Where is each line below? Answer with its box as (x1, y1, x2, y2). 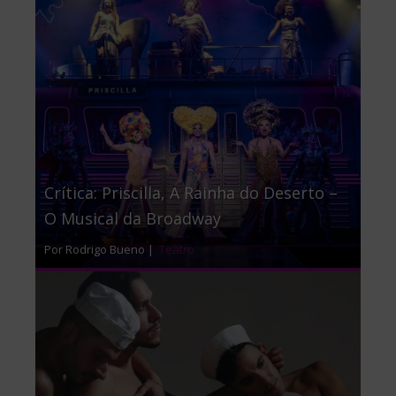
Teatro (156, 240, 194, 257)
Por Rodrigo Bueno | (44, 240, 156, 257)
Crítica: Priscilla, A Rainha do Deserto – (44, 181, 338, 203)
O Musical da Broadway (44, 207, 221, 229)
